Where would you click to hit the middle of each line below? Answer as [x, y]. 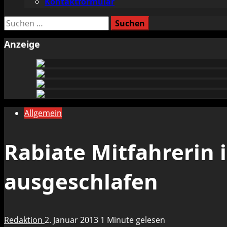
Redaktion [24, 220]
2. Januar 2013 [72, 220]
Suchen [18, 22]
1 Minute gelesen [133, 220]
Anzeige [22, 44]
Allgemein [43, 113]
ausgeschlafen [81, 181]
